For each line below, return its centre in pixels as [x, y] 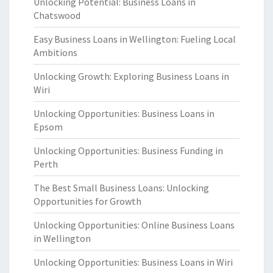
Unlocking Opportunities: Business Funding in [128, 151]
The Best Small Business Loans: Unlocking [121, 188]
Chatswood [57, 15]
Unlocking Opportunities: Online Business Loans [134, 225]
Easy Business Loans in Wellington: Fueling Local [135, 39]
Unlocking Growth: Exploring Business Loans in [131, 76]
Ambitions [55, 52]
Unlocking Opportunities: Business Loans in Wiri [133, 262]
